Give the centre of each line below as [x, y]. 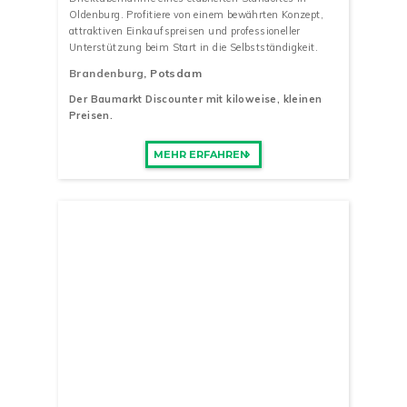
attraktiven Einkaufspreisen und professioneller [185, 30]
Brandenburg [107, 73]
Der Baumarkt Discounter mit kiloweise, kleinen [196, 99]
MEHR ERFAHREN [200, 154]
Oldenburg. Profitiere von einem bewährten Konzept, [196, 14]
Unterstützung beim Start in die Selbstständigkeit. [194, 47]
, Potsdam [173, 73]
